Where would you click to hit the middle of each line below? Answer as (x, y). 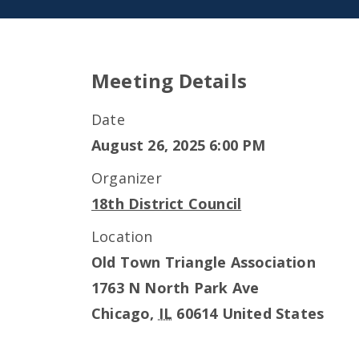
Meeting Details (169, 81)
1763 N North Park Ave (175, 288)
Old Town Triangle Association (204, 262)
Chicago (121, 313)
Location (122, 236)
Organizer (127, 178)
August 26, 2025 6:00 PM (179, 145)
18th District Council (167, 204)
